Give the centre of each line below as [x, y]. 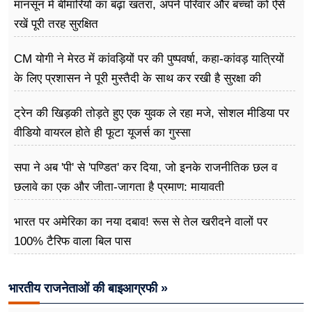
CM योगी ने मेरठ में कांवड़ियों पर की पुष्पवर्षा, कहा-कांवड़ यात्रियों [149, 58]
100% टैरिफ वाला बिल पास [72, 241]
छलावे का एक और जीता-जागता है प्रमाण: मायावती [119, 187]
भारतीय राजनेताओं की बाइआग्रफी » [88, 288]
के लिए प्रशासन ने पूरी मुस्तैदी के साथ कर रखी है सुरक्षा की [138, 78]
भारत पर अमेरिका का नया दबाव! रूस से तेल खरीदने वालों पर [141, 221]
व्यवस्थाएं [32, 97]
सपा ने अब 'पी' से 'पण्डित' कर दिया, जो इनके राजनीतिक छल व [146, 167]
